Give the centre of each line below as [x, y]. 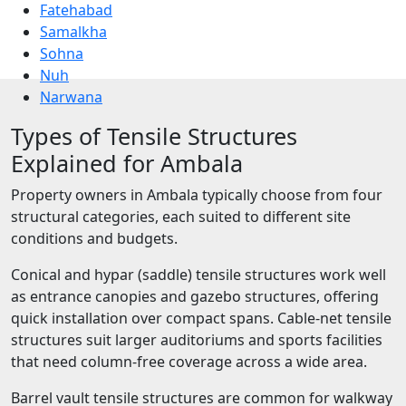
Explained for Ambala [127, 163]
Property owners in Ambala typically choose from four [197, 194]
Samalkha [73, 31]
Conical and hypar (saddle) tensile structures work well [198, 274]
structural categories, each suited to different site [181, 216]
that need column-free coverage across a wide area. [189, 361]
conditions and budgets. [94, 238]
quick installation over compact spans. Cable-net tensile [201, 318]
